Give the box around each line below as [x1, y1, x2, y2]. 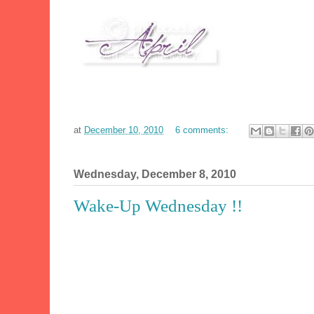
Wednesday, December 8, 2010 [74, 168, 236, 180]
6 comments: [175, 124, 231, 135]
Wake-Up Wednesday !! [74, 196, 243, 215]
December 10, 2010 [84, 124, 163, 135]
